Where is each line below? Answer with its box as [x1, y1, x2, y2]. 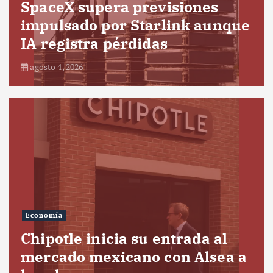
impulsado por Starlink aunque [21, 15, 250, 35]
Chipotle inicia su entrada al [21, 228, 228, 248]
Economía [25, 211, 63, 220]
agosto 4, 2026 [28, 60, 83, 73]
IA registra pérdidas [21, 33, 168, 53]
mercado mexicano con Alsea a [21, 246, 247, 266]
